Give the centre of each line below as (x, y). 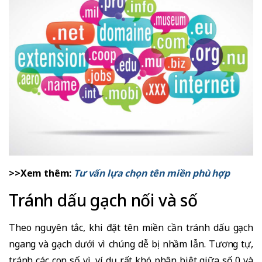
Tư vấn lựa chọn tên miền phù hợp (152, 173)
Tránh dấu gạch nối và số (104, 200)
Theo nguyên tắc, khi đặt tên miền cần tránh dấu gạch (131, 227)
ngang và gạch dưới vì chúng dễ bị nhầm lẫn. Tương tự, (131, 244)
